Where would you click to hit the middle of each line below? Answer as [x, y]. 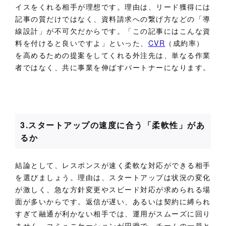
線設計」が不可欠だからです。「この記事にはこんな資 [113, 31]
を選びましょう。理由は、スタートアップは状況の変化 [113, 177]
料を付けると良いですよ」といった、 [82, 43]
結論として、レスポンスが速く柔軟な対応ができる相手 [113, 165]
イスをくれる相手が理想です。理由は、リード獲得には [113, 6]
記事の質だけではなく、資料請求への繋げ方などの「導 [113, 18]
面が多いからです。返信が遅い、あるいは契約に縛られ [113, 201]
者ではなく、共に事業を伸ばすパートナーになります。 [113, 67]
